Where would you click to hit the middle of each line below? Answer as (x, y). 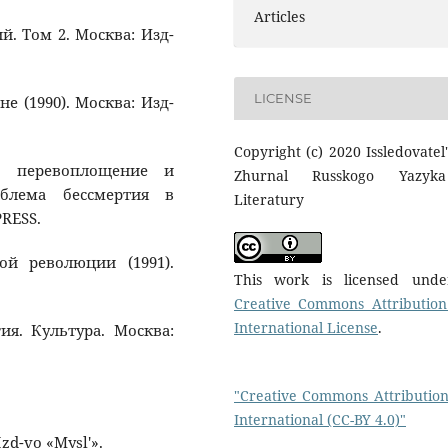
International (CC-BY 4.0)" (320, 419)
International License (306, 327)
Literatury (269, 199)
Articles (280, 16)
